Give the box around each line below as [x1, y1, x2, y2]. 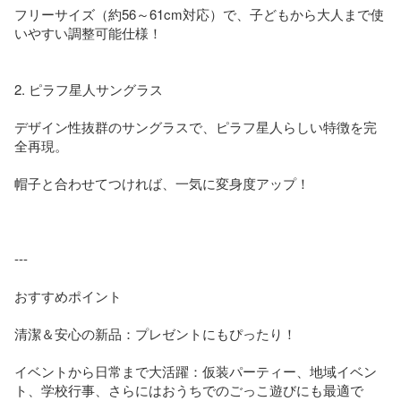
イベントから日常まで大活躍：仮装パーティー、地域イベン [14, 361, 377, 380]
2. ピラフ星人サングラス [14, 79, 163, 98]
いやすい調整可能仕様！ [14, 22, 162, 42]
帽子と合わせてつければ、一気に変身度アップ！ [14, 173, 310, 192]
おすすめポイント [14, 286, 122, 305]
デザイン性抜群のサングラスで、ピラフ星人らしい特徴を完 [14, 116, 377, 136]
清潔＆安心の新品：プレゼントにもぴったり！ [14, 323, 296, 343]
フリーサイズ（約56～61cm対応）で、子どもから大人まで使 [14, 4, 384, 23]
